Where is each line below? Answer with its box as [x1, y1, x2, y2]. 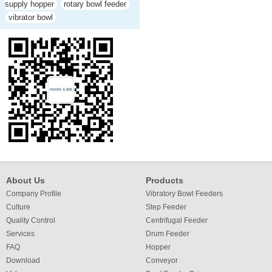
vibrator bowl [8, 13, 53, 22]
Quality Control [6, 216, 55, 225]
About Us [6, 175, 45, 185]
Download [6, 256, 40, 265]
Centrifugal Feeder [146, 216, 208, 225]
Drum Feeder [146, 229, 189, 238]
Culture [6, 203, 30, 211]
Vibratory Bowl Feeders [146, 189, 223, 198]
